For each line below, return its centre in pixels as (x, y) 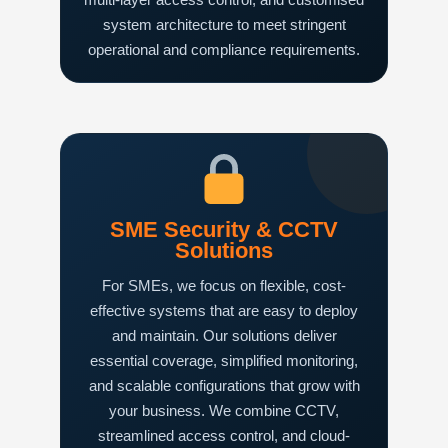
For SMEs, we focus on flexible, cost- (224, 286)
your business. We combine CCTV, (224, 411)
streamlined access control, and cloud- (224, 436)
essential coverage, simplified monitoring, (224, 361)
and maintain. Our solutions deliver (224, 336)
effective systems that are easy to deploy (224, 311)
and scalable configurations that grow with (224, 386)
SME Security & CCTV (224, 230)
